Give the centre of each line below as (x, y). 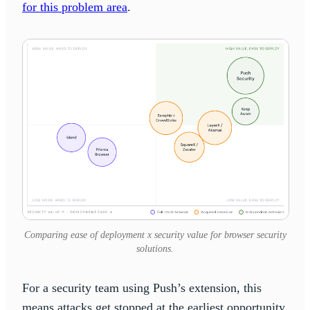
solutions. (155, 248)
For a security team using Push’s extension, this (142, 288)
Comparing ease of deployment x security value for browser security (155, 235)
